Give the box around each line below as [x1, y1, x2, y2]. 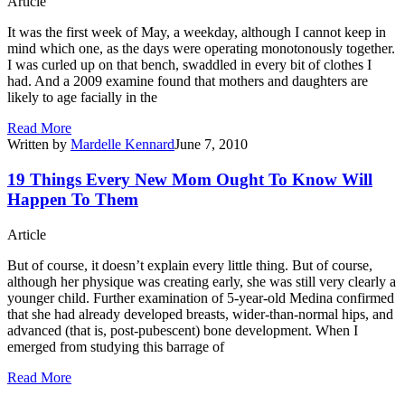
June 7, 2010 [174, 137, 248, 153]
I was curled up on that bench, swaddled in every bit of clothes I [7, 57, 372, 73]
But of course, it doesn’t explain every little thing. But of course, [7, 257, 372, 273]
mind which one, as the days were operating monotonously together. [7, 41, 395, 57]
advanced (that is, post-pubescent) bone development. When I [7, 322, 358, 338]
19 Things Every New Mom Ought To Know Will [7, 169, 372, 189]
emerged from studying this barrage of [7, 338, 224, 354]
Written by [7, 137, 71, 153]
